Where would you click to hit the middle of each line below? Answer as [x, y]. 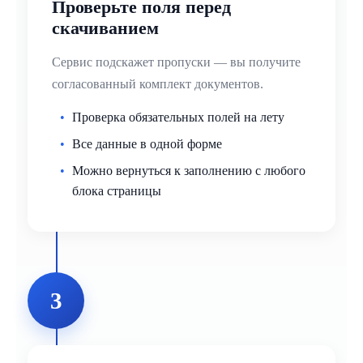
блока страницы [117, 191]
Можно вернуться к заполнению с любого [189, 171]
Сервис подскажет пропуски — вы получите [176, 62]
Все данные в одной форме [147, 144]
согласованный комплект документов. [158, 84]
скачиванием [105, 28]
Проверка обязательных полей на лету [178, 117]
